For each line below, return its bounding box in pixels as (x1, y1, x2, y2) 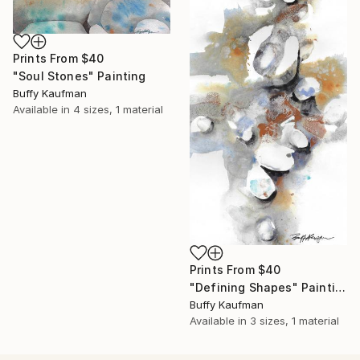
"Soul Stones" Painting (13, 69, 146, 84)
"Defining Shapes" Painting (334, 280, 346, 294)
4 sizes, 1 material (73, 103, 163, 117)
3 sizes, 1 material (250, 313, 339, 327)
